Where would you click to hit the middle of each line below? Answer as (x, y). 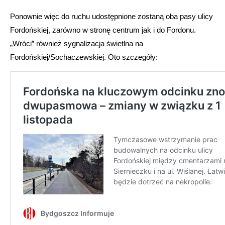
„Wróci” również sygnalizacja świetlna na (77, 44)
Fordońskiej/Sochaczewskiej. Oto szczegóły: (84, 57)
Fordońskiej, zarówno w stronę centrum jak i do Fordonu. (103, 30)
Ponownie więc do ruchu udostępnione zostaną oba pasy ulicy (111, 17)
